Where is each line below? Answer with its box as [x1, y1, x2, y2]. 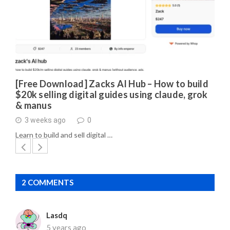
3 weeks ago [25, 116, 66, 125]
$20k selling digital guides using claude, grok [15, 88, 208, 100]
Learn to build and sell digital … [15, 130, 112, 139]
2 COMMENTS [22, 177, 73, 187]
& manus [15, 99, 52, 111]
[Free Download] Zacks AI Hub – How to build [15, 78, 208, 89]
